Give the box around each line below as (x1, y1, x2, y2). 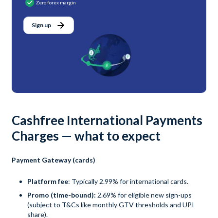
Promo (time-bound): (27, 191, 97, 200)
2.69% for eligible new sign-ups (97, 191, 192, 200)
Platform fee (27, 177, 68, 186)
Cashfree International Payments (12, 112, 202, 128)
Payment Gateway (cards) (12, 156, 95, 164)
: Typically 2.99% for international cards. (68, 177, 188, 186)
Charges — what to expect (12, 128, 161, 144)
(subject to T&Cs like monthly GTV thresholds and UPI (27, 200, 194, 209)
